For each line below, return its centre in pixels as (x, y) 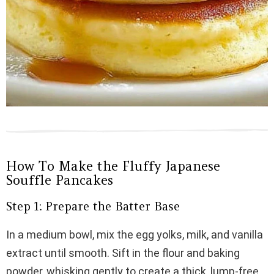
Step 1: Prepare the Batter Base (93, 206)
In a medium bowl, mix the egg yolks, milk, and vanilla (135, 235)
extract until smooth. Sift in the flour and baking (123, 253)
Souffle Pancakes (60, 180)
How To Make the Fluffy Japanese (113, 166)
